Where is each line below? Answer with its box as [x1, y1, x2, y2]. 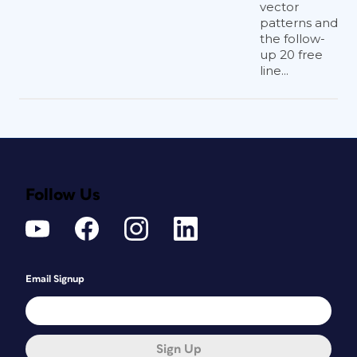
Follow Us [25, 186, 100, 204]
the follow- [260, 31, 325, 47]
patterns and [260, 15, 338, 31]
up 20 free [260, 47, 323, 63]
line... [260, 63, 288, 79]
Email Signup [25, 274, 84, 285]
